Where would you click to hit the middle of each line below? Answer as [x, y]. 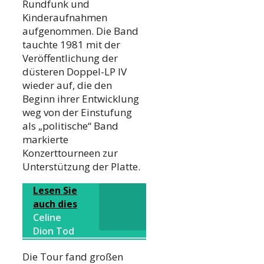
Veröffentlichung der [70, 58]
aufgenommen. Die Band [80, 31]
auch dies [55, 204]
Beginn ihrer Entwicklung [81, 99]
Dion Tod [54, 231]
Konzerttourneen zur [70, 153]
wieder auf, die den [67, 85]
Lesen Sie [55, 191]
